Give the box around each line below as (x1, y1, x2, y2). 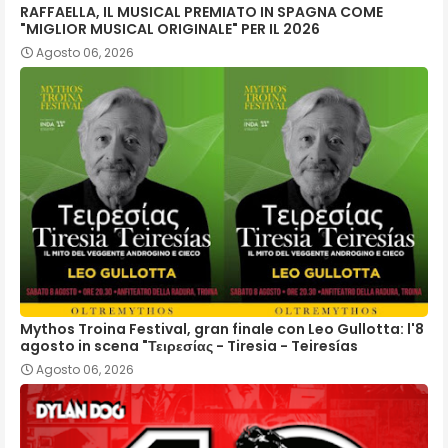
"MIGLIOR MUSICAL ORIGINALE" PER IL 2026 (20, 18, 320, 39)
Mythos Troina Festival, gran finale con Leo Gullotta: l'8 (20, 318, 424, 339)
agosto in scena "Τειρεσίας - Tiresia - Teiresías (20, 335, 358, 356)
